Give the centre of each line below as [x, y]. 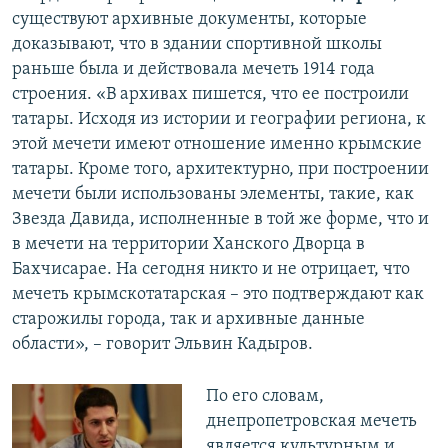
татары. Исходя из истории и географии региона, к [219, 120]
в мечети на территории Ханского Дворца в [188, 245]
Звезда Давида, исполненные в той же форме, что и [220, 220]
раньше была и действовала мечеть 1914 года [193, 70]
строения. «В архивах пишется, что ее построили [210, 95]
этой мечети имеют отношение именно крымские [217, 145]
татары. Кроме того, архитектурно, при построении [220, 170]
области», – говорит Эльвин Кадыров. [162, 345]
